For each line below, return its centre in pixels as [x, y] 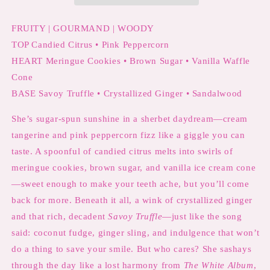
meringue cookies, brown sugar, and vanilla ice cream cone [134, 168]
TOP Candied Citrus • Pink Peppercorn [90, 45]
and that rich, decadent [58, 216]
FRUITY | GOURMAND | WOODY [83, 28]
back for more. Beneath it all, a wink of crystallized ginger [132, 200]
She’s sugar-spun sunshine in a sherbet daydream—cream [130, 119]
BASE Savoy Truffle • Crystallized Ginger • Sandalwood [127, 93]
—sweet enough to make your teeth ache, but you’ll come [130, 184]
